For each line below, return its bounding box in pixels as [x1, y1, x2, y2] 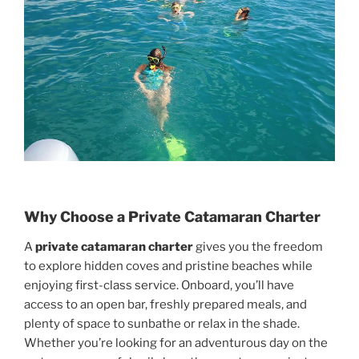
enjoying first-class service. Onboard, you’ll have [24, 278, 294, 293]
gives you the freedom [193, 240, 323, 255]
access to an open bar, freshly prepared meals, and [24, 297, 307, 313]
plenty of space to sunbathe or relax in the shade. [24, 317, 300, 332]
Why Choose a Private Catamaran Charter [24, 208, 321, 225]
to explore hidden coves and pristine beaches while [24, 259, 313, 274]
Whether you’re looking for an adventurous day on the [24, 336, 328, 351]
